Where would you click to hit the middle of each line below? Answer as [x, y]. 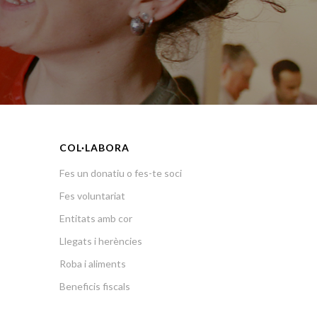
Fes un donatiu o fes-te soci [120, 173]
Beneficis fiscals [94, 286]
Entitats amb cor [96, 218]
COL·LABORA [94, 147]
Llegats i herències [100, 241]
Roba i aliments [92, 263]
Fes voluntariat [92, 195]
